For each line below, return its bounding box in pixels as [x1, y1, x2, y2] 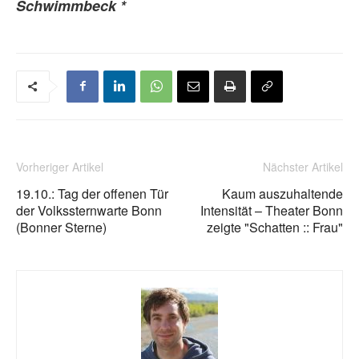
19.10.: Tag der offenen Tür [16, 184, 168, 203]
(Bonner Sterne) [16, 217, 107, 236]
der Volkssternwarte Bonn [16, 200, 162, 220]
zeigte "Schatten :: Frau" [207, 217, 343, 236]
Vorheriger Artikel [16, 158, 103, 175]
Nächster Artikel [263, 158, 343, 175]
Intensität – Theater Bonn [200, 200, 343, 220]
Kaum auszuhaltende [222, 184, 343, 203]
